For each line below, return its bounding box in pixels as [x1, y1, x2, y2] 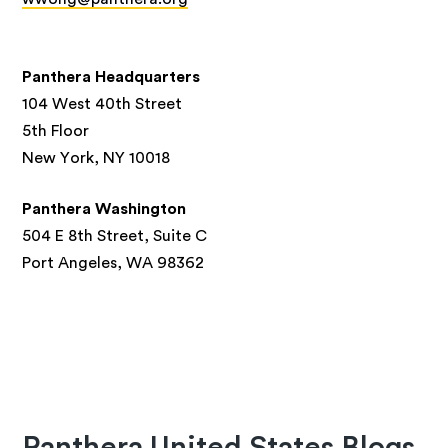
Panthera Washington [22, 201, 187, 218]
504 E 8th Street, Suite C [22, 228, 208, 245]
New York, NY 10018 [22, 150, 175, 167]
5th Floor [22, 123, 94, 140]
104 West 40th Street [22, 96, 187, 113]
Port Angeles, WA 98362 [22, 255, 205, 272]
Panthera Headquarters [22, 69, 201, 86]
